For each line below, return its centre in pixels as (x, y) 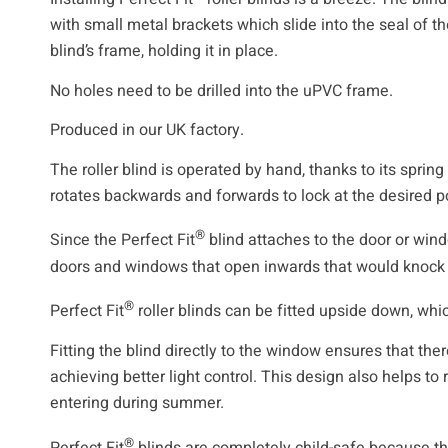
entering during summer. (137, 403)
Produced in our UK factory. (147, 130)
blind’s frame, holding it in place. (164, 50)
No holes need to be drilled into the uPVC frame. (221, 90)
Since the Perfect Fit (122, 240)
